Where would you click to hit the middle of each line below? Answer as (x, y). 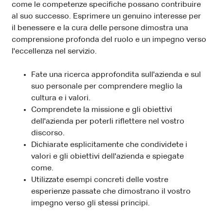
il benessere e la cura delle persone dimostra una (100, 28)
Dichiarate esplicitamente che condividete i (109, 145)
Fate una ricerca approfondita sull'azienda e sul (116, 75)
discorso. (48, 133)
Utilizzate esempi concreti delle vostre (100, 180)
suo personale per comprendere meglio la (107, 86)
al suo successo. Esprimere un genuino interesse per (106, 16)
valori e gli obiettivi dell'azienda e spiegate (108, 156)
